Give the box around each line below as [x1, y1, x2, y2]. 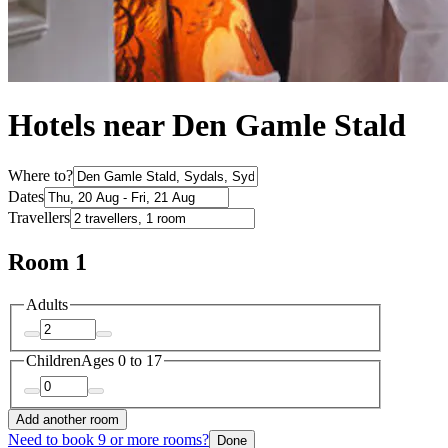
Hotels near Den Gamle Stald [8, 107, 406, 144]
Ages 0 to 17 [81, 352, 162, 370]
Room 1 [8, 248, 87, 275]
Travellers [8, 208, 70, 226]
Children [26, 352, 81, 370]
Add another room [16, 411, 119, 427]
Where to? [8, 166, 73, 184]
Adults [26, 295, 68, 313]
